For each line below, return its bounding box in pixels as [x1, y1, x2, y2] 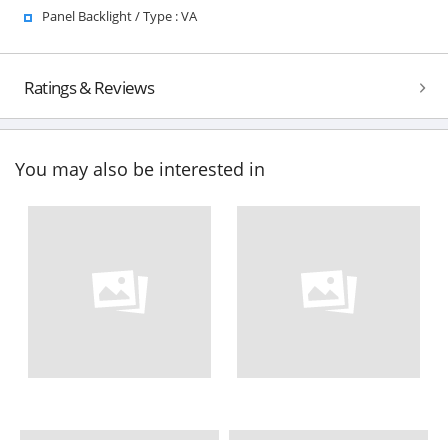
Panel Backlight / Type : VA [41, 6, 197, 25]
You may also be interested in [15, 157, 265, 182]
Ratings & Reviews [23, 75, 154, 99]
